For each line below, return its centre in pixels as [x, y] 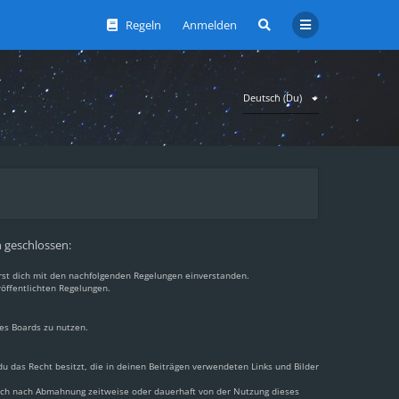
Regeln [143, 25]
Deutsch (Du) [273, 98]
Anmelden [210, 25]
